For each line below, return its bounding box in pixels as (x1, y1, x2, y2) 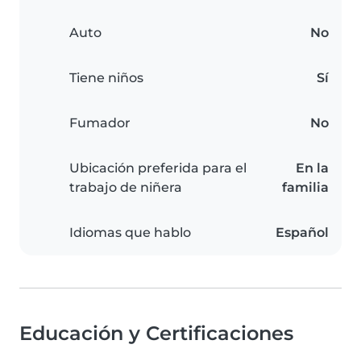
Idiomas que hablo (69, 225, 191, 241)
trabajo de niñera (69, 180, 182, 196)
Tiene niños (69, 70, 143, 86)
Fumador (69, 115, 131, 131)
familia (282, 180, 329, 196)
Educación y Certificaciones (19, 322, 293, 346)
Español (276, 225, 329, 241)
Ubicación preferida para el (69, 160, 247, 176)
